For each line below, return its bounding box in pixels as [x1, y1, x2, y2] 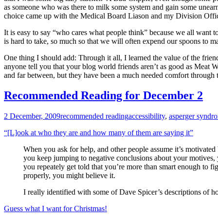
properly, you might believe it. [23, 171, 115, 180]
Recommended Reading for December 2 [4, 89, 203, 102]
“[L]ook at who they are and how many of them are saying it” [4, 128, 193, 137]
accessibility [128, 112, 165, 121]
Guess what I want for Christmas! [4, 204, 107, 213]
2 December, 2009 [4, 112, 60, 121]
